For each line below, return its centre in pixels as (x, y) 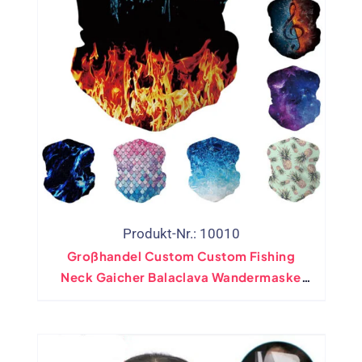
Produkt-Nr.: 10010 (181, 234)
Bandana (181, 298)
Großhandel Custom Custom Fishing (181, 256)
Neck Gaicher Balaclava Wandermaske (181, 277)
